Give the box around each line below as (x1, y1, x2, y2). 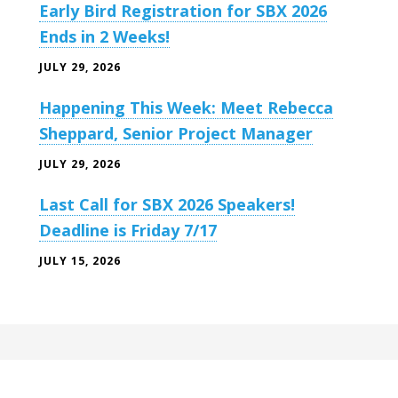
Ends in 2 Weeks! (39, 25, 170, 47)
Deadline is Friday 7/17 (39, 219, 217, 241)
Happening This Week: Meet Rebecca (39, 96, 333, 118)
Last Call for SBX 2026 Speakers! (39, 193, 295, 215)
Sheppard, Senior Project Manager (39, 122, 313, 144)
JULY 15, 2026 (39, 252, 121, 268)
